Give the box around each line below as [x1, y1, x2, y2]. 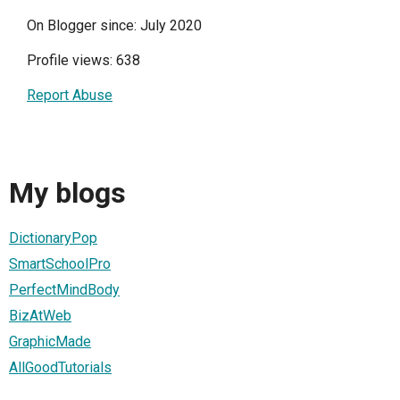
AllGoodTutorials [9, 358, 112, 376]
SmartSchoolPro [9, 254, 111, 272]
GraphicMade [9, 332, 91, 350]
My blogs [9, 176, 126, 211]
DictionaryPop [9, 229, 97, 246]
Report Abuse [27, 87, 112, 104]
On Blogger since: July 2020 [27, 17, 202, 34]
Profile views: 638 [27, 52, 140, 69]
